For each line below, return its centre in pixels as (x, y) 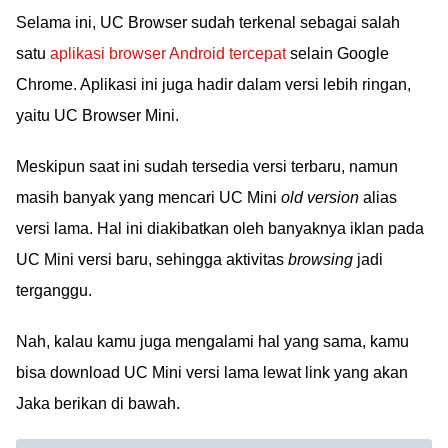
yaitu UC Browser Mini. (97, 115)
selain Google (337, 53)
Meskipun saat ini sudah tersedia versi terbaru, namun (207, 166)
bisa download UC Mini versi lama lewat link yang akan (212, 372)
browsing (320, 259)
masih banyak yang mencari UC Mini (148, 197)
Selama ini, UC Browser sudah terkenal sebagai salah (208, 22)
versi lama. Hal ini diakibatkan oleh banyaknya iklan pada (220, 228)
